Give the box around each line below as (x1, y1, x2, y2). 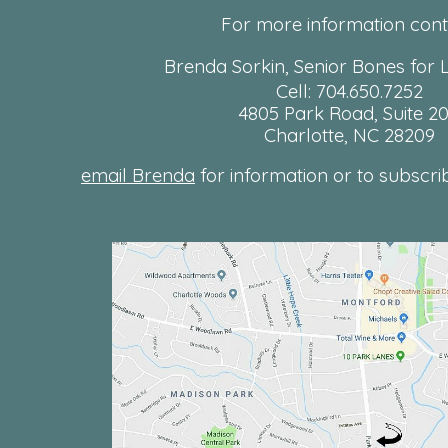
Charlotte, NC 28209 (263, 123, 435, 147)
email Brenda (81, 163, 195, 187)
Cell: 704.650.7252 (275, 79, 423, 103)
